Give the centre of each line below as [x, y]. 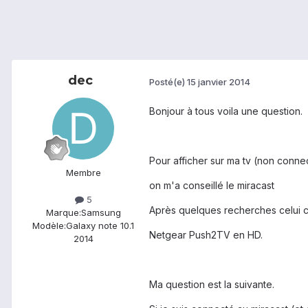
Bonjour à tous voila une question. [226, 111]
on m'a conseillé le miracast [212, 186]
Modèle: [49, 226]
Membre [83, 173]
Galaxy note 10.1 [100, 226]
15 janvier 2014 [219, 81]
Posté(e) [168, 81]
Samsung [101, 213]
